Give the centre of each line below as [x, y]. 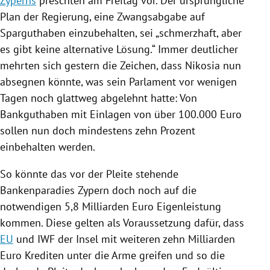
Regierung [65, 16]
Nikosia [202, 65]
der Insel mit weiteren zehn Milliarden [145, 239]
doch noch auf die [153, 190]
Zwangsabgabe [152, 16]
